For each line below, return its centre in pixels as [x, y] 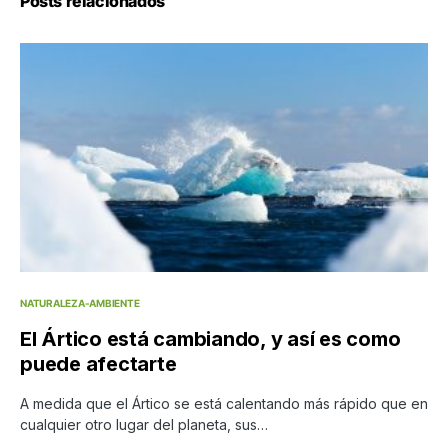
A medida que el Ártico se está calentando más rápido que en [224, 404]
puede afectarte [98, 364]
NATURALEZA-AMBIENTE [80, 303]
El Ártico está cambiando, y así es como [210, 339]
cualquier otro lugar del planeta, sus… [144, 425]
